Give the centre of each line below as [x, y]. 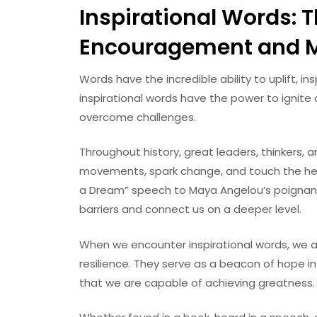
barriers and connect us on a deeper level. [190, 209]
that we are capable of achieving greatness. [197, 282]
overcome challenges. [138, 117]
